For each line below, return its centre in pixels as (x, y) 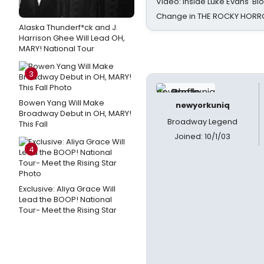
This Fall (33, 124)
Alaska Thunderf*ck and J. (68, 27)
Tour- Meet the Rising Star (68, 210)
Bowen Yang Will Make (62, 103)
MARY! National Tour (57, 49)
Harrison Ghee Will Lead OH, (72, 38)
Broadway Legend (203, 122)
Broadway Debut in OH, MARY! (75, 113)
